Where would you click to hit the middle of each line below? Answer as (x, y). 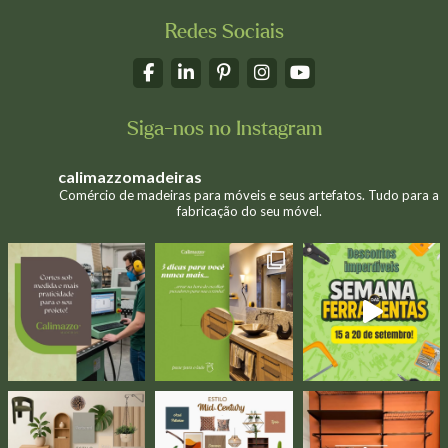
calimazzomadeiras (129, 176)
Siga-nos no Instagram (224, 129)
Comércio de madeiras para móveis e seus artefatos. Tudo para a (249, 195)
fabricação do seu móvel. (249, 211)
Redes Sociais (224, 32)
